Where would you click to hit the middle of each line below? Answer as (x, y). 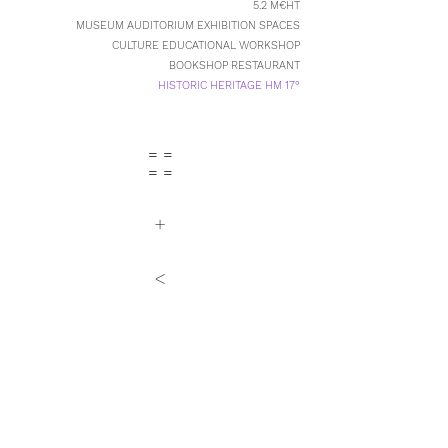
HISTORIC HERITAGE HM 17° (229, 85)
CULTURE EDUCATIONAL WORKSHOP (206, 45)
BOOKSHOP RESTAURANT (233, 65)
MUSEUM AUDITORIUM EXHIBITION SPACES (188, 25)
